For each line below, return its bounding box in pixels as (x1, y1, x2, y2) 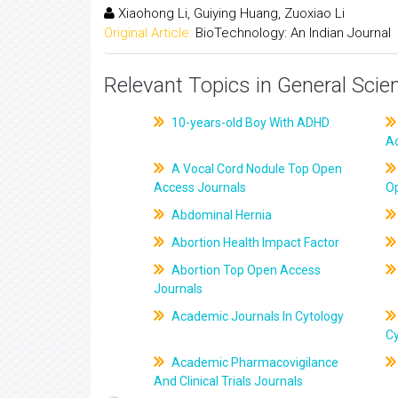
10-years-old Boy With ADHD (169, 115, 330, 130)
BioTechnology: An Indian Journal (195, 24, 391, 41)
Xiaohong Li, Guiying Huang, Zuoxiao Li (115, 4, 345, 21)
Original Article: (104, 24, 192, 41)
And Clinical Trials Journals (154, 374, 304, 388)
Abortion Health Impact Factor (169, 235, 340, 250)
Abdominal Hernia (169, 208, 273, 222)
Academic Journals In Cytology (169, 309, 345, 323)
